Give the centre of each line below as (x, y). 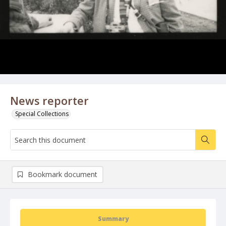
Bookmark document (63, 174)
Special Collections (42, 114)
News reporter (49, 101)
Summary (113, 219)
